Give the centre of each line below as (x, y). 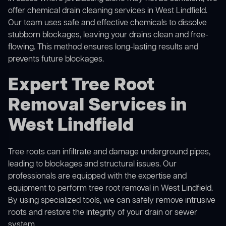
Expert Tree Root (81, 86)
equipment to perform (48, 189)
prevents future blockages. (56, 60)
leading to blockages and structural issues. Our (92, 165)
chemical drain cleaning (70, 11)
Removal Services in (97, 106)
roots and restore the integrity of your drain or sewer (103, 213)
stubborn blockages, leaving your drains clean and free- (108, 36)
